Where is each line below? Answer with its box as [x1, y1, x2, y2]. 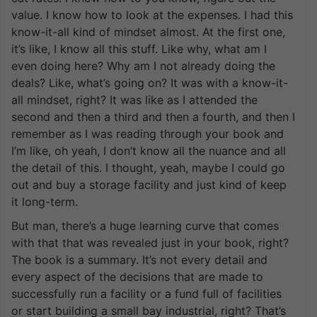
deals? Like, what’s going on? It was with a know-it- [11, 75, 288, 90]
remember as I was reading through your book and [11, 126, 284, 141]
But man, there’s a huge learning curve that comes [11, 218, 279, 233]
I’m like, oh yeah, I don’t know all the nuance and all [11, 143, 286, 158]
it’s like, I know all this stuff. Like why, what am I [11, 41, 267, 56]
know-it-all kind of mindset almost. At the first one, [11, 24, 285, 39]
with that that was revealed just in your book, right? [11, 235, 289, 250]
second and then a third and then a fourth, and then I [11, 109, 295, 124]
